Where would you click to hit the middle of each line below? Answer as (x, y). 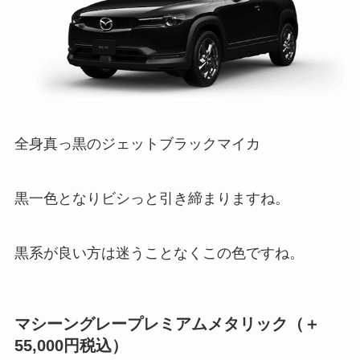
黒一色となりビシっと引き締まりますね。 (151, 198)
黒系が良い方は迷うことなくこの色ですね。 (159, 253)
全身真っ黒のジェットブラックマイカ (137, 143)
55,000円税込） (71, 345)
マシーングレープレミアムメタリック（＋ (167, 323)
